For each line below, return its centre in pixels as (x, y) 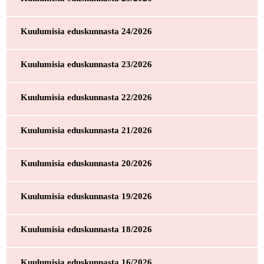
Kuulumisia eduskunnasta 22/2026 (86, 97)
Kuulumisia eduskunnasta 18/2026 (86, 229)
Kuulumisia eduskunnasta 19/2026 (86, 196)
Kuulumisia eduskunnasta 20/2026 (86, 163)
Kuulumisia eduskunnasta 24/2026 (86, 31)
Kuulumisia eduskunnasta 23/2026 (86, 64)
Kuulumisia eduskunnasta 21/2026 (86, 130)
